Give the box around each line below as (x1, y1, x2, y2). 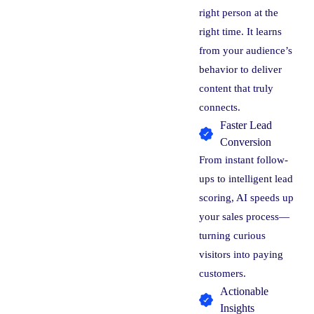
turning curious (199, 230, 266, 241)
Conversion (220, 136, 272, 148)
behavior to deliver (199, 64, 282, 75)
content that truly (199, 83, 274, 94)
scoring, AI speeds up (199, 192, 294, 203)
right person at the (199, 7, 279, 18)
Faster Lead (220, 119, 273, 131)
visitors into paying (199, 249, 284, 260)
